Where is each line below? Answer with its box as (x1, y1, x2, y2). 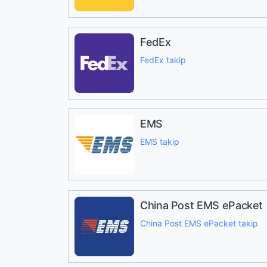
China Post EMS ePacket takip (140, 218, 258, 228)
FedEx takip (140, 55, 186, 65)
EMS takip (140, 136, 179, 147)
